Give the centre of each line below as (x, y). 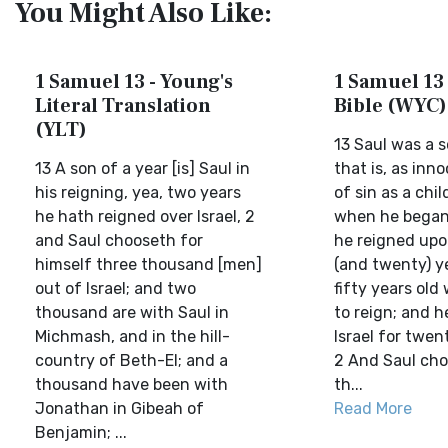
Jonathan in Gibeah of (119, 408)
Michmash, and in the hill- (132, 336)
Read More (372, 408)
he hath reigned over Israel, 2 (145, 216)
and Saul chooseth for (119, 240)
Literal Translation (123, 106)
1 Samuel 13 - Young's (134, 82)
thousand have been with (131, 384)
